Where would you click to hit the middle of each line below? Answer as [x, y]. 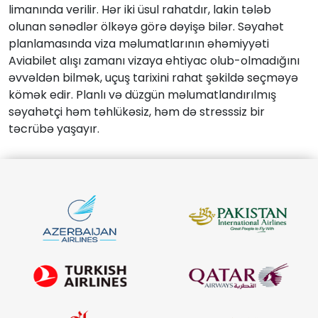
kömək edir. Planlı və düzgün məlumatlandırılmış [142, 94]
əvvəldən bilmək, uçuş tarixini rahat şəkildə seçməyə [153, 77]
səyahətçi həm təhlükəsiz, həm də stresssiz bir [137, 111]
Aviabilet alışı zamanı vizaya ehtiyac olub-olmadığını [154, 60]
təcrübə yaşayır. [54, 128]
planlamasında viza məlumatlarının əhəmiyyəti [139, 43]
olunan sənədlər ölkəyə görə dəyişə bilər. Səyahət [146, 26]
